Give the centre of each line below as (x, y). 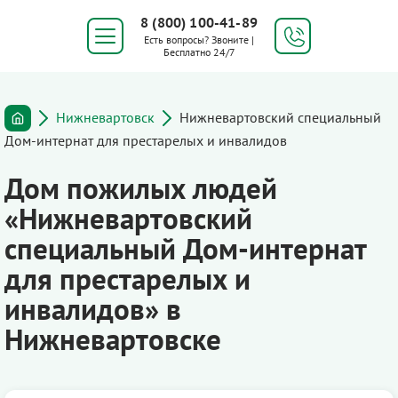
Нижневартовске (113, 339)
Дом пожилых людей (141, 188)
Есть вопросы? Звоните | (199, 40)
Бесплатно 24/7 (199, 52)
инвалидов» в (93, 309)
